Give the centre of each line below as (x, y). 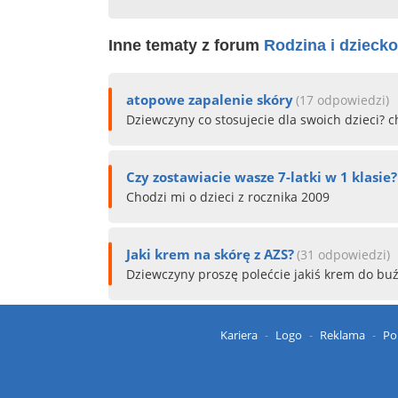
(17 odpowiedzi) (342, 100)
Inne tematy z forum (186, 45)
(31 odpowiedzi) (343, 255)
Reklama (342, 335)
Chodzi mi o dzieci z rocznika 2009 (228, 197)
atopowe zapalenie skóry (210, 99)
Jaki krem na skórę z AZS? (210, 254)
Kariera (239, 335)
